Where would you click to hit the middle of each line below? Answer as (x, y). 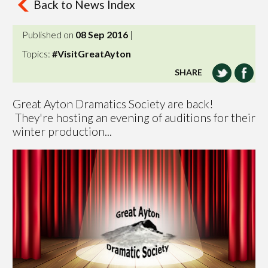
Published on (49, 35)
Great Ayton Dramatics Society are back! (113, 103)
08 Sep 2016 (102, 35)
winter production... (62, 131)
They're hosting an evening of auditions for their (134, 117)
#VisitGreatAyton (92, 54)
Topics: (37, 54)
